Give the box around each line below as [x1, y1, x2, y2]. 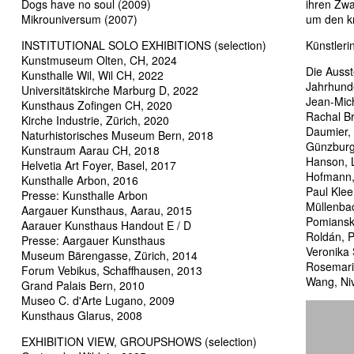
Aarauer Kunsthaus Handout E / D [21, 217, 191, 233]
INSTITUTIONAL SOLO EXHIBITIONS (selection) [21, 37, 266, 53]
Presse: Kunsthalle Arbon [21, 187, 148, 203]
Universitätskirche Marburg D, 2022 [21, 82, 198, 98]
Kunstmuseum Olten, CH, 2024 [21, 52, 177, 68]
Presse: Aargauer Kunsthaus [21, 232, 165, 248]
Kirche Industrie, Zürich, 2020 [21, 112, 169, 128]
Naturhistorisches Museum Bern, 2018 [21, 127, 213, 143]
